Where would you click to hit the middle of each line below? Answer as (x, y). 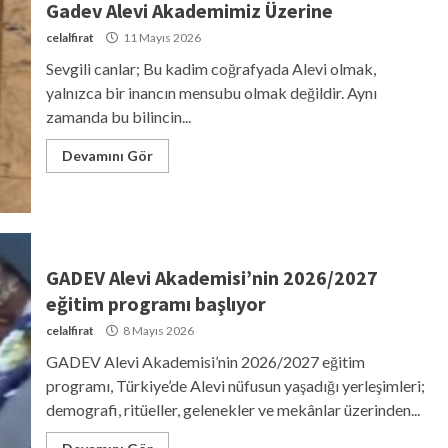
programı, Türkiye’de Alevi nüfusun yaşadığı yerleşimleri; (235, 385)
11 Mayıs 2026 (160, 37)
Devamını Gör (107, 155)
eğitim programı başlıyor (155, 303)
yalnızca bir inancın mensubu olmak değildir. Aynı (211, 92)
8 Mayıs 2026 (157, 330)
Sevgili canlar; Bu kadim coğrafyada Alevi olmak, (210, 68)
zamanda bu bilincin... (118, 116)
